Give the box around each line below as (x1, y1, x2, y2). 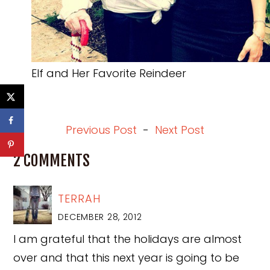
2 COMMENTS (13, 151, 90, 170)
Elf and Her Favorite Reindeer (31, 66, 187, 81)
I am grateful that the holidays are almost (13, 231, 242, 246)
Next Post (155, 122, 204, 137)
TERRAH (58, 190, 101, 206)
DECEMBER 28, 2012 (58, 210, 142, 223)
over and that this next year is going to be (13, 250, 240, 265)
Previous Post (66, 122, 137, 137)
